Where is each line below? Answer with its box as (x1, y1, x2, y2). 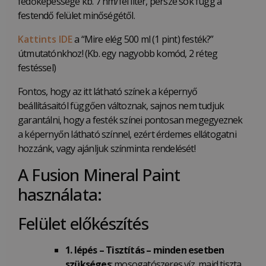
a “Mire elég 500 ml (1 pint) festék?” (72, 33, 214, 46)
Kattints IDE (18, 33, 72, 46)
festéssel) (18, 61, 56, 75)
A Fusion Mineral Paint (18, 163, 180, 186)
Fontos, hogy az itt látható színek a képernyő (18, 85, 198, 99)
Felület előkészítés (18, 212, 148, 235)
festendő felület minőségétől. (18, 9, 135, 23)
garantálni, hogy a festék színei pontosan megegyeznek (18, 113, 243, 127)
